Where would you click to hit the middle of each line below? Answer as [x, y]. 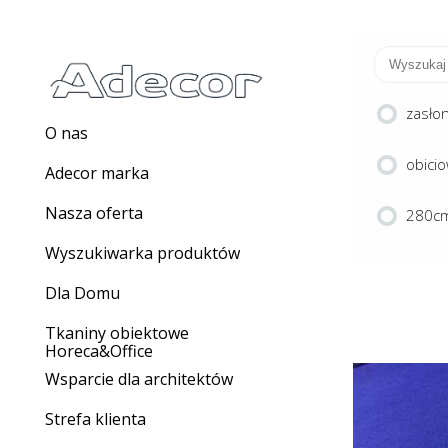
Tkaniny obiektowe [117, 333]
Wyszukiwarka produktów [142, 253]
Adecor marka [97, 173]
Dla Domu [82, 293]
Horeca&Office [99, 351]
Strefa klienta [95, 419]
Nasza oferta [94, 213]
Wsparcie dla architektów [139, 379]
